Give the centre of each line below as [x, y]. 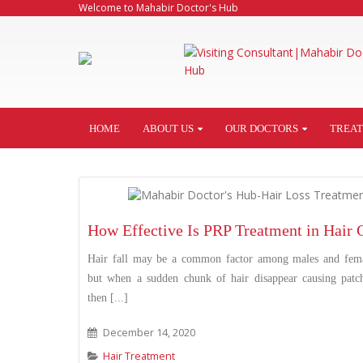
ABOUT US [168, 128]
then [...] [108, 297]
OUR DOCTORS [262, 128]
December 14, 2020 [147, 332]
